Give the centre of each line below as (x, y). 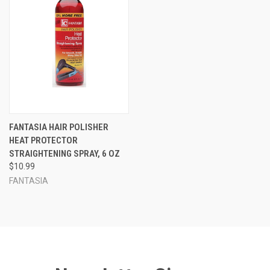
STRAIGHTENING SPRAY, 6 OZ (64, 153)
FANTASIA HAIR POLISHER (59, 127)
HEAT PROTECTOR (43, 140)
